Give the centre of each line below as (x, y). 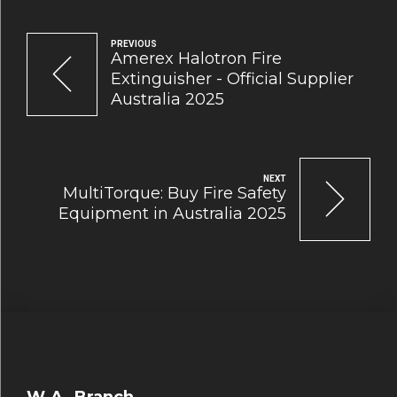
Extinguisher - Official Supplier (232, 78)
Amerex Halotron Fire (196, 58)
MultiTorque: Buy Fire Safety (175, 194)
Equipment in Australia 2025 (172, 214)
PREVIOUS (134, 43)
